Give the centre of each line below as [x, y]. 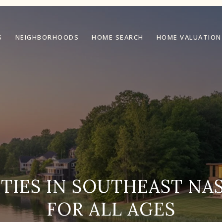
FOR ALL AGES [111, 209]
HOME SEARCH [118, 37]
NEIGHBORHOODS [47, 37]
